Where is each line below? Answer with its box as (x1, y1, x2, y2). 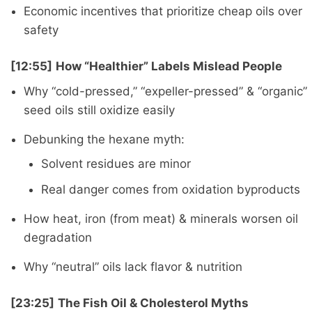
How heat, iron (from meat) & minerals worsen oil (23, 211, 298, 226)
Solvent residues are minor (41, 156, 192, 171)
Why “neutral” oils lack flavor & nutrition (23, 259, 242, 274)
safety (23, 22, 58, 37)
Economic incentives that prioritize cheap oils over (23, 3, 302, 18)
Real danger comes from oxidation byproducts (41, 182, 301, 196)
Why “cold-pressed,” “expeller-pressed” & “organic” (23, 84, 307, 98)
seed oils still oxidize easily (23, 102, 175, 117)
